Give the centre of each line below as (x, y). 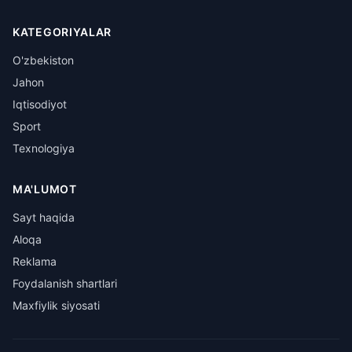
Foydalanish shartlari (65, 283)
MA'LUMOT (45, 189)
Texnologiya (44, 148)
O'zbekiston (43, 60)
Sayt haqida (44, 217)
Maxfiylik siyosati (56, 305)
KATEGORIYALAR (62, 32)
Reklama (35, 261)
